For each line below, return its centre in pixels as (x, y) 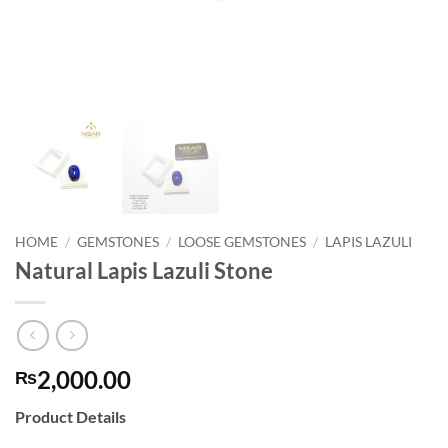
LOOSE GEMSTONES (242, 241)
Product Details (70, 417)
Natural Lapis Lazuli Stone (144, 271)
